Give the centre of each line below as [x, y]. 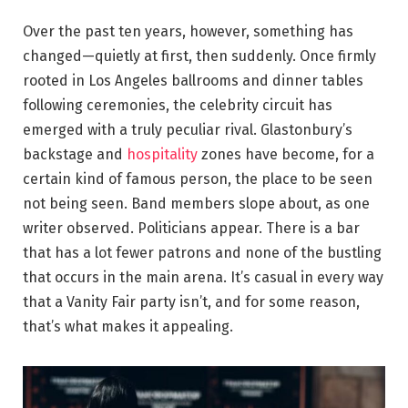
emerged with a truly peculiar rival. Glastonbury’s [188, 130]
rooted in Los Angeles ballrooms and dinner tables [193, 81]
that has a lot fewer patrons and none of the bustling [202, 253]
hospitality [162, 155]
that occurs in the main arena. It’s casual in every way [203, 278]
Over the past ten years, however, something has [188, 32]
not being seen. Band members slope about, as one [196, 204]
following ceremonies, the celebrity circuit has [178, 106]
